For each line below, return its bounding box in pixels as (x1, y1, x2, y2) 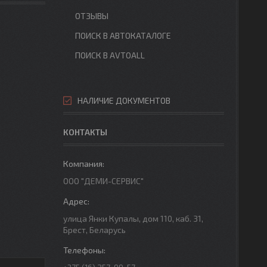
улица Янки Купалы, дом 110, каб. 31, (63, 213, 203, 223)
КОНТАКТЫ (63, 127, 107, 137)
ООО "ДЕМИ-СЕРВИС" (63, 176, 144, 186)
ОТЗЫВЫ (75, 11, 108, 21)
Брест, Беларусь (63, 225, 126, 235)
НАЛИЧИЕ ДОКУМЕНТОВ (77, 95, 170, 105)
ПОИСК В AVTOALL (75, 50, 145, 60)
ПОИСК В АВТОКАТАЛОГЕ (75, 30, 171, 41)
